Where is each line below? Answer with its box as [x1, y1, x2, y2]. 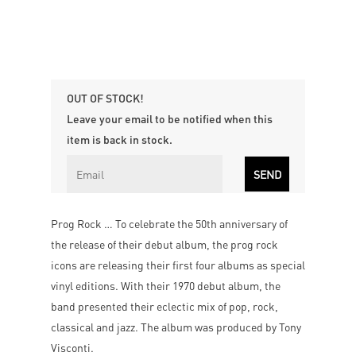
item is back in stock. [67, 132, 172, 146]
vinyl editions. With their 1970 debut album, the [51, 278, 281, 292]
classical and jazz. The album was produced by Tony [51, 319, 301, 334]
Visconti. [51, 340, 94, 354]
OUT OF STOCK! [67, 91, 144, 105]
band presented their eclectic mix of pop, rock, [51, 299, 278, 313]
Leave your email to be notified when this [67, 111, 273, 126]
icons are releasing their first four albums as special [51, 257, 305, 272]
